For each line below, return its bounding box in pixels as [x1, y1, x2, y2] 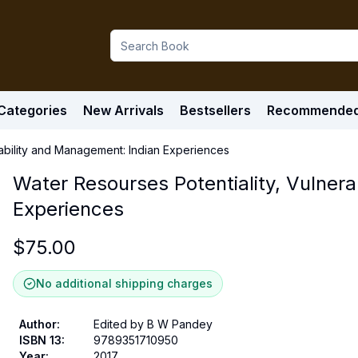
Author [19, 317, 57, 331]
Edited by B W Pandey [93, 317, 213, 331]
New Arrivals [83, 102, 164, 118]
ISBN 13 [19, 333, 62, 347]
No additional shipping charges [36, 276, 213, 290]
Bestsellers [180, 102, 251, 118]
